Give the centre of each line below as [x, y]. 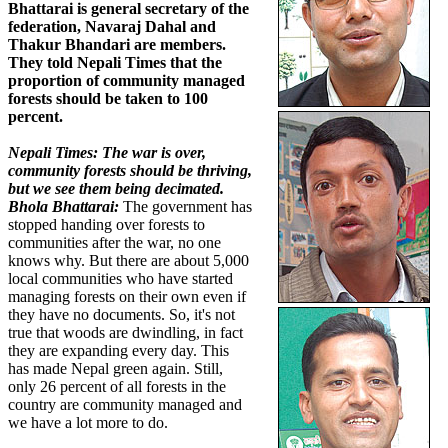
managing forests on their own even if [127, 297]
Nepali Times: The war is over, [107, 153]
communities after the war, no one [114, 243]
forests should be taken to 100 [108, 99]
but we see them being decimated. [116, 189]
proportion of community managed [126, 81]
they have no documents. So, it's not [121, 315]
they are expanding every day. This [118, 351]
